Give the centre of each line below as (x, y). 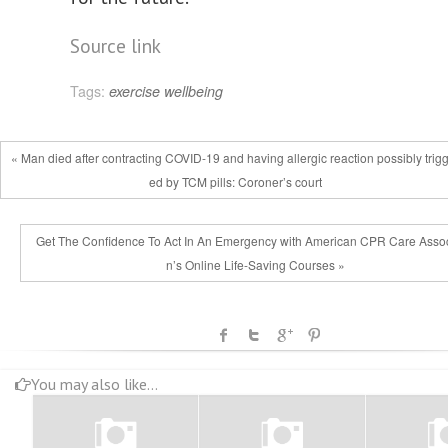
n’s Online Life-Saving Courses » (255, 264)
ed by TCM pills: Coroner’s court (235, 181)
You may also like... (94, 384)
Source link (115, 45)
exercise (134, 91)
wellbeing (193, 91)
